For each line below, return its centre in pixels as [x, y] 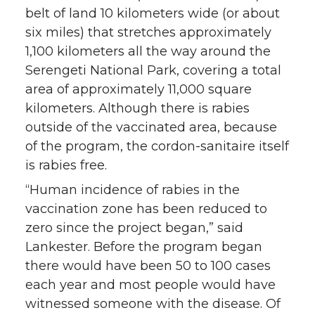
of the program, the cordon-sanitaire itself [157, 146]
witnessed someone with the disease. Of [153, 303]
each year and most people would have [150, 284]
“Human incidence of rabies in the [133, 189]
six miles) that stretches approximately [148, 32]
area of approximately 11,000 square [139, 89]
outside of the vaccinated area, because [151, 127]
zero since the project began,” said [134, 227]
